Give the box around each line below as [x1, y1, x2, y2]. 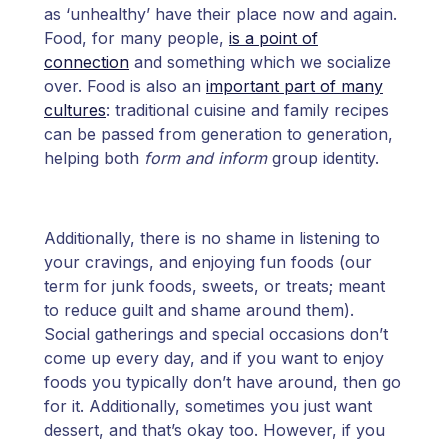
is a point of [229, 28, 318, 49]
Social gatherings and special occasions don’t [44, 324, 388, 345]
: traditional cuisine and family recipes [106, 100, 389, 121]
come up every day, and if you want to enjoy [44, 348, 384, 369]
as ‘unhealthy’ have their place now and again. [44, 4, 397, 25]
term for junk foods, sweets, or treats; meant [44, 276, 385, 297]
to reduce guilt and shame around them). [44, 300, 354, 321]
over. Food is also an [44, 76, 206, 97]
